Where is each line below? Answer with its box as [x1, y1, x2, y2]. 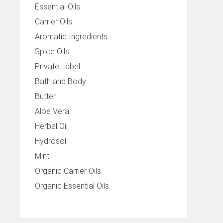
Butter [35, 92, 56, 101]
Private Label [35, 62, 80, 71]
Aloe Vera [35, 107, 69, 116]
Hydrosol [35, 136, 66, 146]
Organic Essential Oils [35, 181, 109, 191]
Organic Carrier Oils [35, 166, 101, 176]
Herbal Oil [35, 121, 68, 131]
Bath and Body [35, 77, 86, 86]
